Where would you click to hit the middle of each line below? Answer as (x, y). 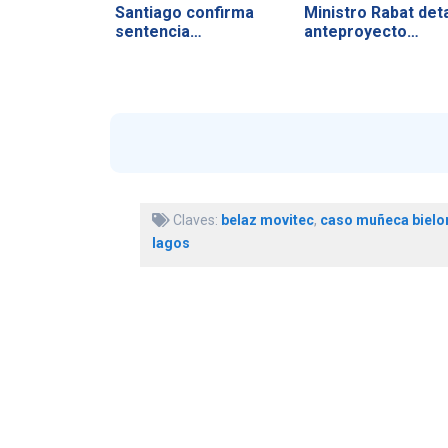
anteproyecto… (361, 31)
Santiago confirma (184, 12)
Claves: (195, 220)
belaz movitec (267, 220)
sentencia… (158, 31)
